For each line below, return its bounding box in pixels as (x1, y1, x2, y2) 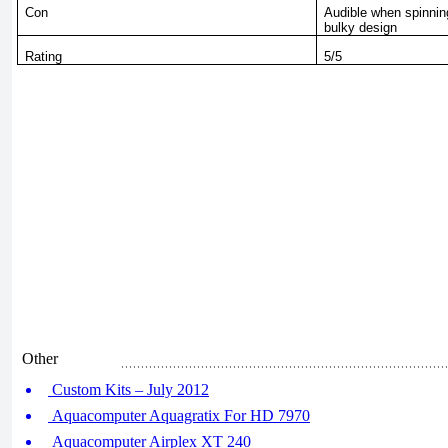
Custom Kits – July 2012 (48, 381, 209, 398)
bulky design (324, 19, 398, 35)
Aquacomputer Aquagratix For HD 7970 (48, 407, 310, 424)
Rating (25, 48, 63, 64)
